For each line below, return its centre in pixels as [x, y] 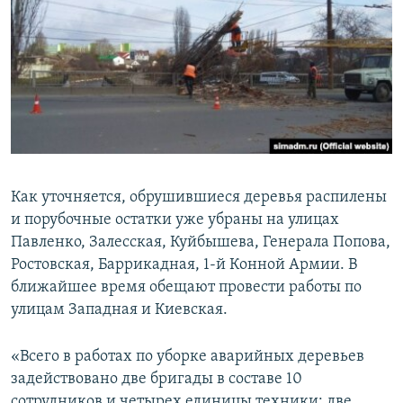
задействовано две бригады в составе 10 [157, 380]
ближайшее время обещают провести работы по [186, 288]
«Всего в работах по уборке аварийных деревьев [188, 357]
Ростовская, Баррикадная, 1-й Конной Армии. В [184, 265]
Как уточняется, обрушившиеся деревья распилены [199, 198]
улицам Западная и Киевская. [119, 310]
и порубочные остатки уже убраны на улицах [175, 220]
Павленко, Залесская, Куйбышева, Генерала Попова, [201, 243]
